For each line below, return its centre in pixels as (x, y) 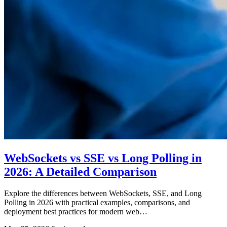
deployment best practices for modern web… (76, 211)
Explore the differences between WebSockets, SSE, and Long (103, 193)
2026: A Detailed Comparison (80, 172)
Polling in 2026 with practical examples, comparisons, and (97, 202)
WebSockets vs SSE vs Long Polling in (103, 158)
